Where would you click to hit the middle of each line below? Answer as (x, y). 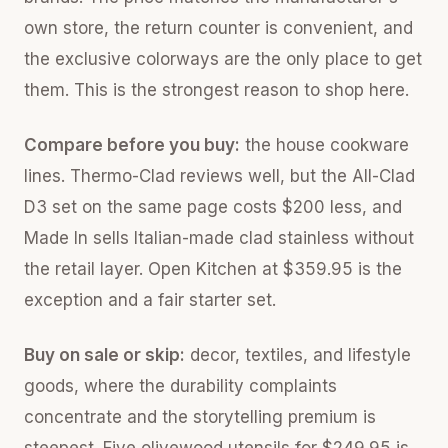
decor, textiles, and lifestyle (298, 355)
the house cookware (324, 145)
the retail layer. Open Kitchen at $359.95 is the (213, 269)
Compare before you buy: (132, 145)
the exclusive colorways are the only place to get (223, 59)
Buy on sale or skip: (104, 355)
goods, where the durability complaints (180, 386)
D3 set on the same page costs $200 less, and (213, 207)
